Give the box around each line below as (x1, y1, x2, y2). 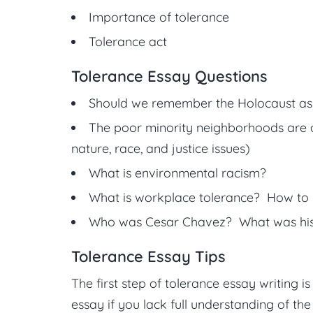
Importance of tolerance (89, 9, 229, 25)
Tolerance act (89, 34, 167, 50)
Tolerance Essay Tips (71, 247, 226, 266)
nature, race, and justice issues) (71, 140, 250, 156)
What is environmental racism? (89, 165, 266, 181)
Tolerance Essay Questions (71, 66, 268, 86)
